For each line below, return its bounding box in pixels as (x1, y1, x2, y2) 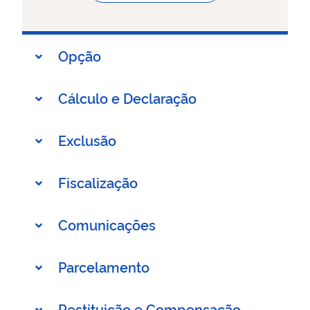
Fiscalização (58, 172, 138, 192)
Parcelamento (58, 257, 149, 276)
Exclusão (58, 130, 116, 149)
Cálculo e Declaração (58, 88, 197, 107)
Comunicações (58, 215, 156, 234)
